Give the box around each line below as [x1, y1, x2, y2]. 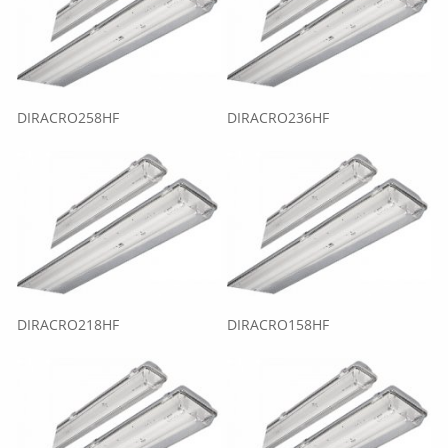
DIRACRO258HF [17, 108, 120, 127]
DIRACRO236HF [226, 108, 329, 127]
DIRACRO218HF [17, 315, 120, 334]
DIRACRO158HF [226, 315, 329, 334]
